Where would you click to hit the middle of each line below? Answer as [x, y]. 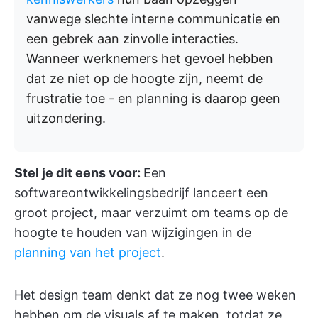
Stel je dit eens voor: [79, 173]
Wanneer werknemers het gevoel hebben [150, 59]
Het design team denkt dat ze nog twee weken [155, 295]
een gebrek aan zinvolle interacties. [132, 39]
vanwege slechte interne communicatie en [153, 19]
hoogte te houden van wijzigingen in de [133, 232]
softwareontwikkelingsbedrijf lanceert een [141, 193]
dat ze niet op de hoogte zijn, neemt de [144, 78]
